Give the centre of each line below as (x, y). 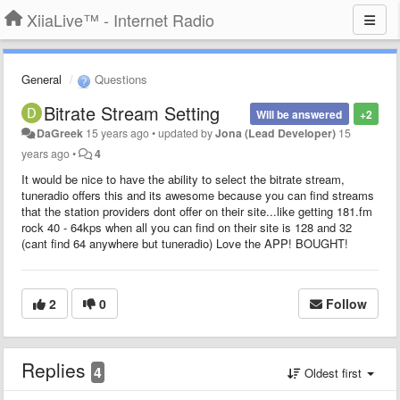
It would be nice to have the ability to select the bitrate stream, (183, 179)
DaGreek (60, 133)
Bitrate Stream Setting (132, 112)
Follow (346, 303)
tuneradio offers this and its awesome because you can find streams (198, 195)
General (42, 79)
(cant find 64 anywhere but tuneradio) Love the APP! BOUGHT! (185, 243)
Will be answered (300, 114)
